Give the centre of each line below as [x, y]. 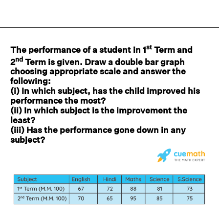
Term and [172, 49]
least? [23, 120]
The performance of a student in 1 [78, 49]
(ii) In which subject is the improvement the [99, 110]
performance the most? [58, 101]
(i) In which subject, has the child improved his [105, 91]
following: [32, 81]
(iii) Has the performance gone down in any [98, 130]
